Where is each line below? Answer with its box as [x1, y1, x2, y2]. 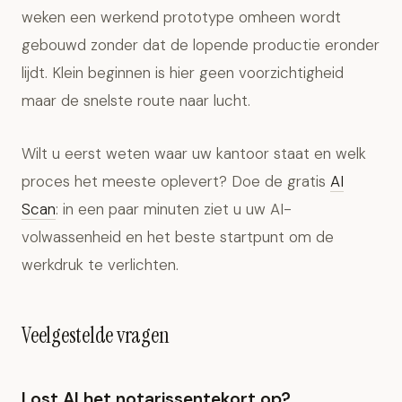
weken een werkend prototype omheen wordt [22, 7, 341, 27]
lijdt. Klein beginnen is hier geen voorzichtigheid [22, 63, 344, 83]
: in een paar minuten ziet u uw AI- [56, 199, 292, 219]
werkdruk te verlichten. [22, 255, 179, 275]
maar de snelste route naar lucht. [22, 91, 250, 110]
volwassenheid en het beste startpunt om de [22, 227, 334, 247]
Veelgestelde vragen [22, 321, 170, 349]
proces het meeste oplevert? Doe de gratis [22, 171, 330, 191]
